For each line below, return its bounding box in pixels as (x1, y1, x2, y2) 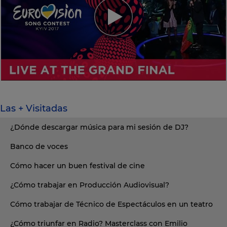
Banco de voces (10, 141, 68, 151)
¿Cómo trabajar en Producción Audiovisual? (10, 180, 169, 190)
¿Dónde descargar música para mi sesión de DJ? (10, 122, 188, 132)
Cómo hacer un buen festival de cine (10, 161, 145, 170)
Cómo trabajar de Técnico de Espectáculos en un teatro (10, 199, 213, 209)
